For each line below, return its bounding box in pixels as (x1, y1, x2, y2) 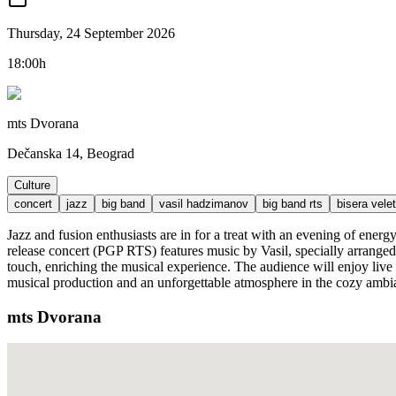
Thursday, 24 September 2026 (7, 25, 175, 41)
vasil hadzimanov (159, 196, 248, 210)
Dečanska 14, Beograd (7, 145, 134, 161)
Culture (14, 178, 50, 192)
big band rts (263, 196, 323, 210)
